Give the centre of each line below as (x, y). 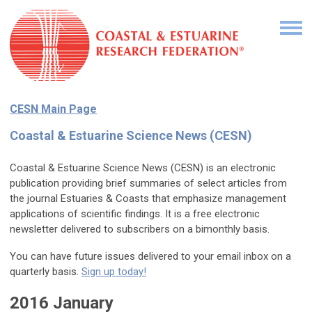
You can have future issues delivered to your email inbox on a (150, 257)
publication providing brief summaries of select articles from (148, 184)
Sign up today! (114, 272)
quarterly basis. (46, 272)
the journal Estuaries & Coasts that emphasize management (148, 199)
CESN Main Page (53, 109)
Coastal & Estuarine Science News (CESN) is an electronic (143, 168)
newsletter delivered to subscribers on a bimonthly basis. (140, 229)
